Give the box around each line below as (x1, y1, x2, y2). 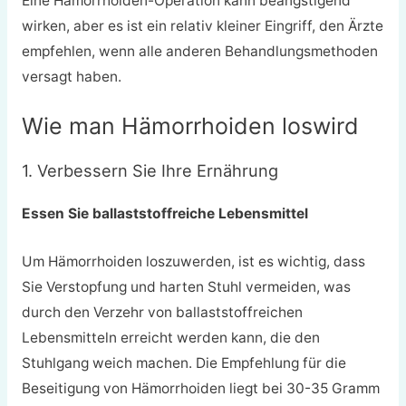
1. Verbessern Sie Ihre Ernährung (21, 160, 278, 181)
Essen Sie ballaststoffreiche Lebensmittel (21, 205, 308, 223)
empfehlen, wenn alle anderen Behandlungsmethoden (21, 42, 378, 60)
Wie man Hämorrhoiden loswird (21, 112, 359, 140)
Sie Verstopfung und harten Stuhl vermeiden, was (21, 278, 351, 296)
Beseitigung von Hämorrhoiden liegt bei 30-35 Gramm (21, 380, 380, 398)
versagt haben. (21, 67, 121, 85)
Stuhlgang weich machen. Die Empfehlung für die (21, 354, 346, 372)
